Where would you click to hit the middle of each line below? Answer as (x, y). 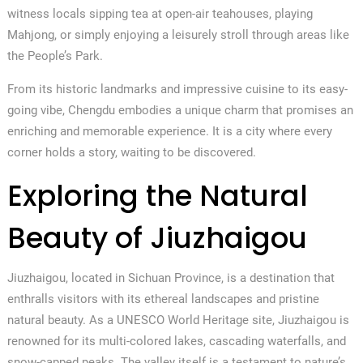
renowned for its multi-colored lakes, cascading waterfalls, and (176, 341)
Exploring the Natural (157, 195)
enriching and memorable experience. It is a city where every (169, 131)
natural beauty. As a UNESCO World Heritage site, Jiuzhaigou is (178, 320)
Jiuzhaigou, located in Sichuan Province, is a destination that (171, 278)
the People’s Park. (55, 56)
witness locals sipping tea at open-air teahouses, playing (160, 13)
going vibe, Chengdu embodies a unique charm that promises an (180, 110)
